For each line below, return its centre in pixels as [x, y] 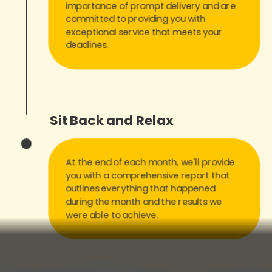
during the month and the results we [144, 202]
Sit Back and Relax [112, 121]
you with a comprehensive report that [148, 176]
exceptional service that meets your [144, 32]
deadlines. [87, 45]
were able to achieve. [112, 215]
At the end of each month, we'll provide [150, 163]
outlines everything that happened [141, 189]
